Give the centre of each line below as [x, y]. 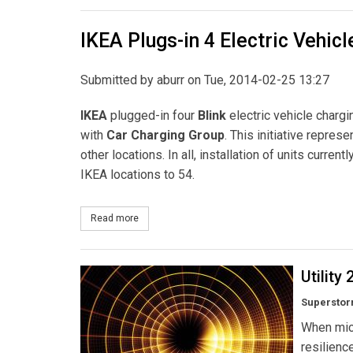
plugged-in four [154, 115]
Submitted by [119, 80]
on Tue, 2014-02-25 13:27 [257, 80]
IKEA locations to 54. [137, 174]
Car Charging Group [165, 135]
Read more [115, 218]
